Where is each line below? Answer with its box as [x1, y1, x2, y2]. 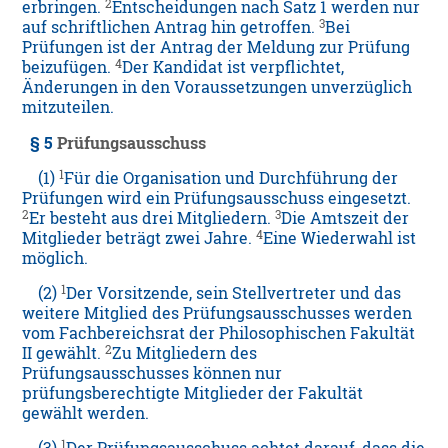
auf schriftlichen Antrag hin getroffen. [22, 17, 320, 38]
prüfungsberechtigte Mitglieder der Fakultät [22, 383, 364, 404]
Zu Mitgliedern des [112, 343, 258, 364]
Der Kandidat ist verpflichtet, [122, 57, 345, 78]
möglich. [22, 248, 89, 269]
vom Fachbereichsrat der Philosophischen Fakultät [22, 323, 416, 344]
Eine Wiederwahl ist [263, 228, 417, 249]
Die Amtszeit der [281, 208, 410, 229]
